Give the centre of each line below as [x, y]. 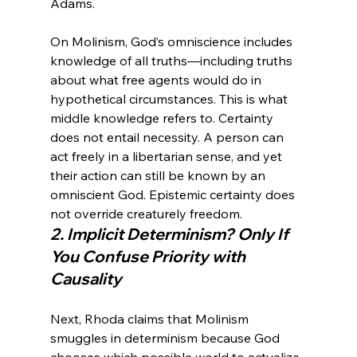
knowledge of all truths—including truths [173, 61]
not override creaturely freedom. [146, 214]
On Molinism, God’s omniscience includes [173, 42]
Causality [86, 279]
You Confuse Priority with [149, 257]
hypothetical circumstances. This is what [170, 99]
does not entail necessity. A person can [168, 137]
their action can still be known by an [159, 176]
